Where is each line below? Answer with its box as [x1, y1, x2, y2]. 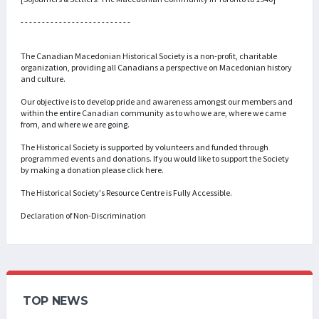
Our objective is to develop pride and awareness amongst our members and [21, 96, 293, 108]
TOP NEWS [23, 294, 88, 308]
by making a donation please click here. [21, 164, 164, 176]
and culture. [21, 73, 66, 85]
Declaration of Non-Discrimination [21, 210, 146, 221]
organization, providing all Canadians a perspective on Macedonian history [21, 62, 292, 73]
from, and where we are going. [21, 119, 130, 130]
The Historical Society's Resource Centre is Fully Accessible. [21, 187, 232, 199]
